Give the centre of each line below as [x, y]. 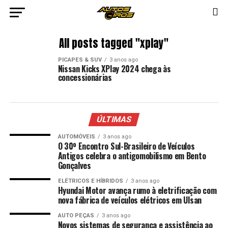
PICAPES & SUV [80, 60]
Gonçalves [74, 165]
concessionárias [85, 77]
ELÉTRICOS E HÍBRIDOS [90, 181]
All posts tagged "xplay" [114, 44]
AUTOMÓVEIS [76, 137]
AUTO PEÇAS [76, 216]
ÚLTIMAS [114, 119]
